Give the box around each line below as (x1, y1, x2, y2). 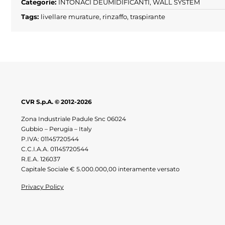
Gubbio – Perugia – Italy (21, 125, 92, 133)
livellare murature (41, 12, 99, 21)
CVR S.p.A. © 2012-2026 (21, 97, 92, 105)
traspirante (130, 12, 165, 21)
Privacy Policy (21, 182, 64, 190)
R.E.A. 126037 (21, 155, 60, 163)
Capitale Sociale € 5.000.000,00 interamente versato (21, 165, 180, 173)
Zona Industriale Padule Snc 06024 (21, 115, 126, 123)
